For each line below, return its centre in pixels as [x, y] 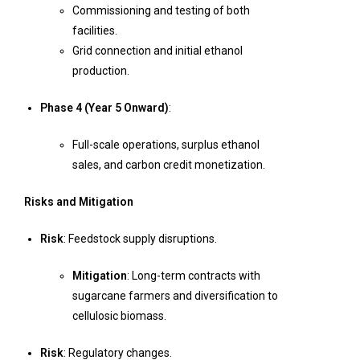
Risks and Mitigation [79, 202]
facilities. [95, 31]
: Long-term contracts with [194, 276]
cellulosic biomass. [119, 316]
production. [101, 71]
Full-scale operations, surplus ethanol [166, 145]
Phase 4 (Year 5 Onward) [104, 108]
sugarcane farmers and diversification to [175, 296]
